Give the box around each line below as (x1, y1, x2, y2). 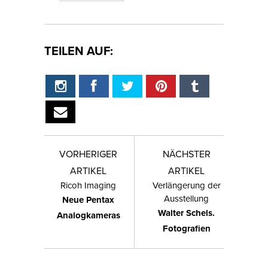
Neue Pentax (62, 193, 114, 206)
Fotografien (162, 222, 211, 235)
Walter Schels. (158, 206, 215, 220)
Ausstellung (164, 192, 209, 205)
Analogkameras (56, 209, 120, 222)
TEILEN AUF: (44, 42, 113, 59)
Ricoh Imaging (60, 179, 116, 191)
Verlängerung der (152, 179, 221, 191)
